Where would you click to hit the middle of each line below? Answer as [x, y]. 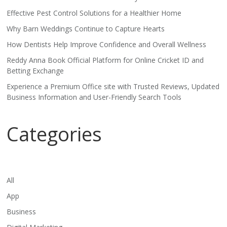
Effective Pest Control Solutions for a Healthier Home [94, 13]
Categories [54, 134]
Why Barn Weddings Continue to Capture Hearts [86, 29]
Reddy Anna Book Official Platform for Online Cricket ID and [105, 60]
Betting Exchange [35, 71]
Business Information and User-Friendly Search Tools [94, 97]
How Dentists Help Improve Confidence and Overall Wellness [107, 45]
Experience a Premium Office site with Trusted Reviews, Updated [113, 87]
